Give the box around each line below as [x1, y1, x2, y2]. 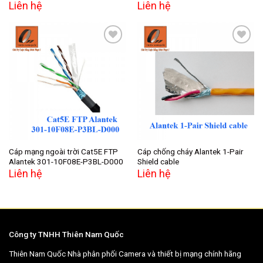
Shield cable [137, 156, 179, 166]
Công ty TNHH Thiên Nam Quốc [9, 230, 124, 240]
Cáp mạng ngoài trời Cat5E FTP [8, 146, 118, 156]
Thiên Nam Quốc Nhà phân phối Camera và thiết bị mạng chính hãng [9, 249, 241, 259]
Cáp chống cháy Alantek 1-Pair [137, 146, 244, 156]
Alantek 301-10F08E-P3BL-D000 [8, 156, 123, 166]
